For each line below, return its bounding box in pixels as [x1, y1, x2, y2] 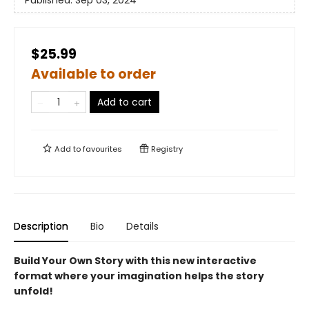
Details [126, 219, 159, 234]
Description [14, 219, 68, 234]
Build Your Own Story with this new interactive [14, 254, 257, 268]
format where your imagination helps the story [14, 269, 264, 283]
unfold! [14, 284, 53, 299]
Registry [149, 143, 183, 155]
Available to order [31, 65, 156, 84]
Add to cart [97, 95, 152, 110]
